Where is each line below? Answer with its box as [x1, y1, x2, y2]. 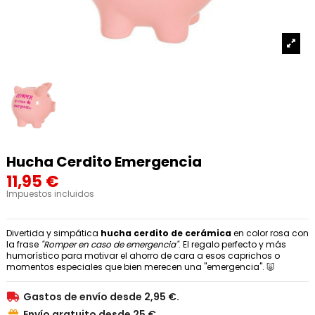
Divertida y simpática [6, 227, 101, 240]
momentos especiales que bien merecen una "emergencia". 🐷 [6, 261, 275, 274]
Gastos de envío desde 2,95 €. [23, 290, 179, 304]
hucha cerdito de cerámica [101, 227, 231, 240]
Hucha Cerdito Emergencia [6, 152, 202, 172]
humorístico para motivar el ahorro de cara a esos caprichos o [6, 250, 280, 262]
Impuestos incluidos [6, 188, 94, 200]
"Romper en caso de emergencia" [41, 238, 179, 251]
